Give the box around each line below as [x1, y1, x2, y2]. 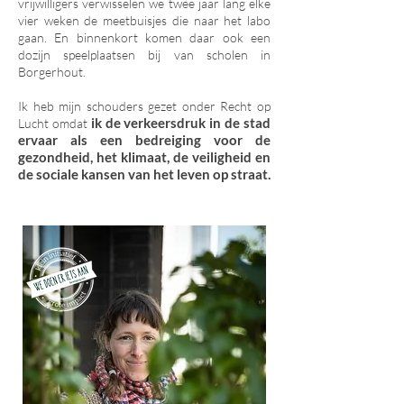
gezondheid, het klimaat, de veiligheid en [18, 149, 271, 165]
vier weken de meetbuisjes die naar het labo [18, 13, 271, 28]
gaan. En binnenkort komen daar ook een [18, 30, 271, 45]
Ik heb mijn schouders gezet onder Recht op [18, 98, 271, 114]
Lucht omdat [18, 115, 91, 131]
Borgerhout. [18, 64, 86, 79]
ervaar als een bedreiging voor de [18, 132, 271, 148]
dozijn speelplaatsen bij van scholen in [18, 47, 271, 62]
